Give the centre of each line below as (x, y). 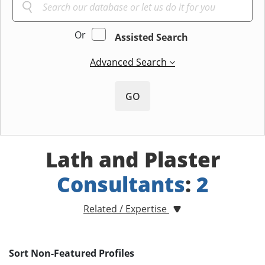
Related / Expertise (126, 209)
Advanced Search (130, 62)
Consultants (121, 185)
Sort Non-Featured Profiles (72, 253)
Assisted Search (151, 38)
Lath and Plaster (132, 160)
